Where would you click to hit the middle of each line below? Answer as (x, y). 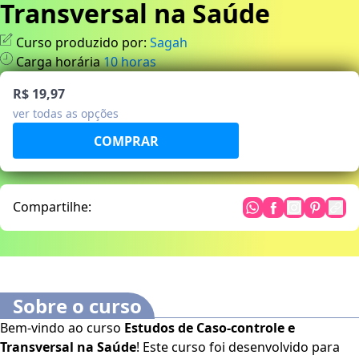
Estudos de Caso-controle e (210, 328)
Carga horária (58, 62)
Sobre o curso (77, 306)
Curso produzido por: (81, 43)
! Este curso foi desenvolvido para (238, 347)
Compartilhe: (52, 207)
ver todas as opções (66, 114)
